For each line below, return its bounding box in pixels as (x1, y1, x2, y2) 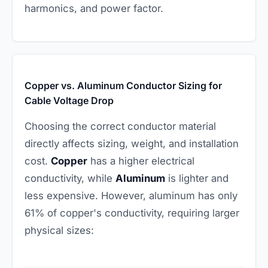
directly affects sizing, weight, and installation (25, 137, 239, 150)
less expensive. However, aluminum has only (25, 189, 237, 202)
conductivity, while (25, 172, 115, 184)
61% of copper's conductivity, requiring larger (25, 206, 239, 219)
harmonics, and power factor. (25, 2, 163, 14)
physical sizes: (25, 224, 94, 236)
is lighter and (165, 172, 229, 184)
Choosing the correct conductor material (25, 120, 216, 132)
